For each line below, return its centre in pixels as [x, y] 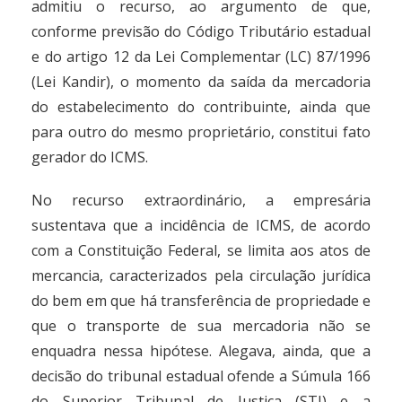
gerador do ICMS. [90, 157]
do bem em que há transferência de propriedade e [201, 301]
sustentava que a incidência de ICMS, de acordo [201, 225]
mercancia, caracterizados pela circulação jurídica [201, 275]
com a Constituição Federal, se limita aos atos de [201, 250]
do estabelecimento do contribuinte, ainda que [201, 107]
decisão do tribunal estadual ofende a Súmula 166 [201, 376]
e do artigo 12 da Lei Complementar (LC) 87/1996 [201, 57]
